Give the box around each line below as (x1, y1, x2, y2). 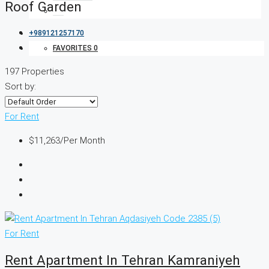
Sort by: (5, 81, 36, 92)
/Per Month (60, 135, 105, 147)
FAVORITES (53, 44, 94, 52)
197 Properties (5, 66, 64, 77)
